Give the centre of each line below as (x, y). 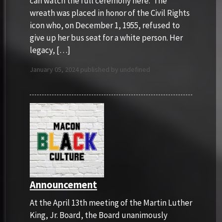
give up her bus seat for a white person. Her (106, 37)
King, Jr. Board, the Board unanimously (99, 215)
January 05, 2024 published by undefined (90, 69)
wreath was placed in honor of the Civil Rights (110, 13)
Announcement (63, 185)
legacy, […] (50, 50)
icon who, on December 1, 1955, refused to (105, 25)
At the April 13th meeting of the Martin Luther (111, 202)
